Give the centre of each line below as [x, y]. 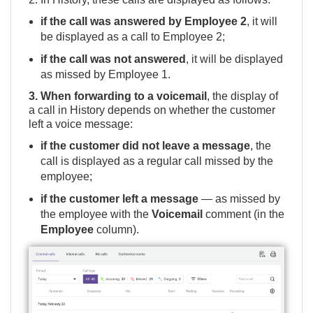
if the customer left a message [119, 198]
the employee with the [96, 214]
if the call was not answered [113, 59]
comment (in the [243, 214]
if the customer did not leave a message [145, 145]
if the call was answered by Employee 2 [144, 21]
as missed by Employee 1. [105, 74]
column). [116, 229]
